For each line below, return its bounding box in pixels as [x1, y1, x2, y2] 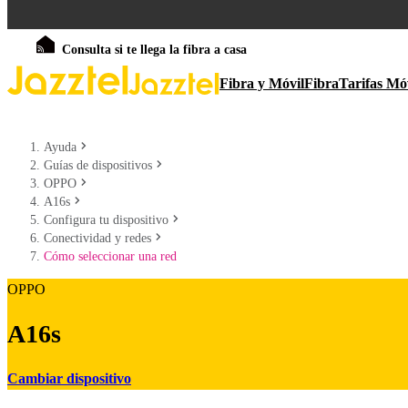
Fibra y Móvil [219, 76, 304, 91]
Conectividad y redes [44, 231, 151, 245]
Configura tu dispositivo [44, 213, 168, 227]
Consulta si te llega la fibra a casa [62, 43, 247, 56]
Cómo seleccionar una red [44, 250, 177, 263]
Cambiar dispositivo [7, 370, 131, 386]
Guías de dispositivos [44, 158, 152, 172]
